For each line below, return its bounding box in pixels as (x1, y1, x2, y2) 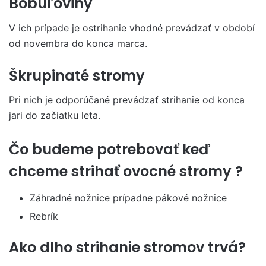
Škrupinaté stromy (9, 65, 145, 85)
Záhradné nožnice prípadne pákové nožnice (30, 191, 227, 204)
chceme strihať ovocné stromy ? (9, 161, 243, 182)
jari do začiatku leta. (9, 109, 100, 122)
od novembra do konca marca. (9, 37, 147, 49)
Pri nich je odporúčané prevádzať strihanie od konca (9, 94, 245, 106)
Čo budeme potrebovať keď (9, 140, 210, 160)
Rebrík (30, 210, 58, 222)
